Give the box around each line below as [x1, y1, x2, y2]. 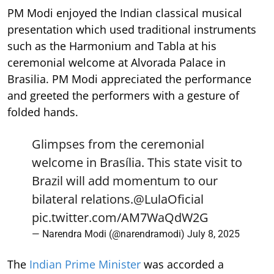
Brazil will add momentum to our [32, 172, 218, 189]
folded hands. [7, 104, 78, 119]
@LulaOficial [133, 190, 204, 207]
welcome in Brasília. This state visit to [32, 154, 242, 171]
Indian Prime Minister [29, 256, 141, 272]
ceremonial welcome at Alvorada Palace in [7, 54, 226, 70]
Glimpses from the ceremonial [32, 135, 204, 152]
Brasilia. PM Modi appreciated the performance [7, 71, 251, 86]
